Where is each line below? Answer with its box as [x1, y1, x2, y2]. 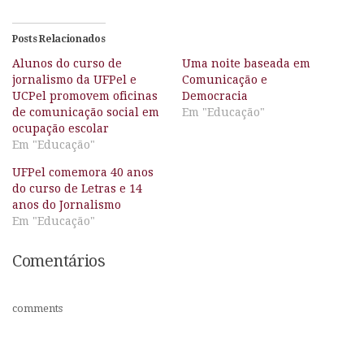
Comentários [12, 252, 106, 271]
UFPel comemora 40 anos [12, 166, 154, 180]
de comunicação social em [12, 106, 159, 119]
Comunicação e [182, 73, 267, 87]
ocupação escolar [12, 122, 109, 136]
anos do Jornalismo [12, 198, 121, 212]
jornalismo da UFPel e [12, 73, 136, 87]
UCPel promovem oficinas [12, 89, 158, 103]
